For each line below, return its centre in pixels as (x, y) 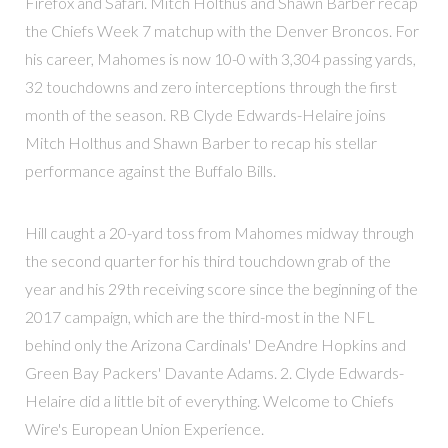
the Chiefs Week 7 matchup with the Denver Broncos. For (221, 31)
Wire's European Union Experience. (144, 429)
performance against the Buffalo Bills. (150, 171)
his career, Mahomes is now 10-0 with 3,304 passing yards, (220, 59)
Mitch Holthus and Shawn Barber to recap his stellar (200, 143)
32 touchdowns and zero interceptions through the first (210, 87)
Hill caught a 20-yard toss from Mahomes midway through (219, 233)
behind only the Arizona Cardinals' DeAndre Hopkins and (215, 345)
